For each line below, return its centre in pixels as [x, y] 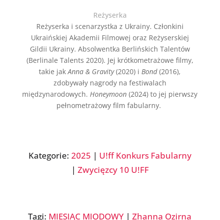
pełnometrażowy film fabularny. [110, 105]
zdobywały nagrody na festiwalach [110, 82]
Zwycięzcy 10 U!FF [113, 169]
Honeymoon [109, 94]
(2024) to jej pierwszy [162, 94]
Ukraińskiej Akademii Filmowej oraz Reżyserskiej [110, 37]
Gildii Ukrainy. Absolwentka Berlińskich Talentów [110, 49]
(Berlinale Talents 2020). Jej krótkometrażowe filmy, [110, 60]
